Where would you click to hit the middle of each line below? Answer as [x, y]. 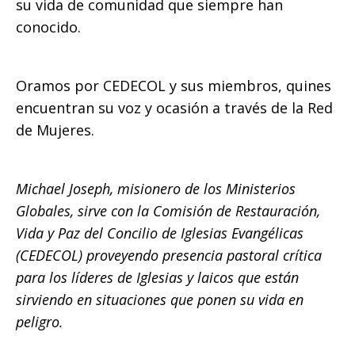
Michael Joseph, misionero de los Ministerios [156, 189]
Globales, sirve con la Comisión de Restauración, [168, 211]
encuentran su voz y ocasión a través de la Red [174, 108]
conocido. [48, 27]
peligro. [40, 322]
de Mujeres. [55, 130]
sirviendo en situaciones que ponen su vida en [160, 300]
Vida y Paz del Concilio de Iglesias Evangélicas [160, 233]
